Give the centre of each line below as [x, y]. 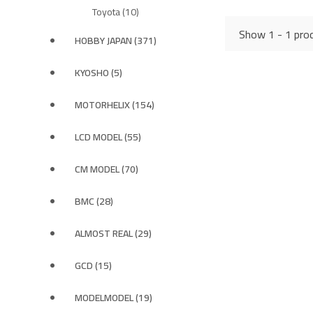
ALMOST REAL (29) [113, 233]
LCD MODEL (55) [108, 137]
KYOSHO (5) [99, 73]
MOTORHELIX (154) [115, 105]
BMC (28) [94, 201]
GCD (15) [93, 265]
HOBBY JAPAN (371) [116, 41]
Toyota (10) [116, 12]
